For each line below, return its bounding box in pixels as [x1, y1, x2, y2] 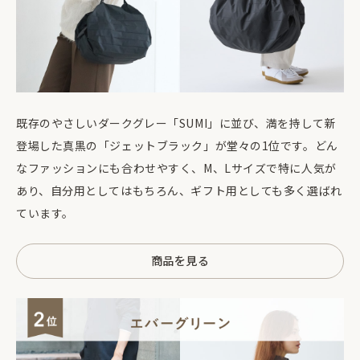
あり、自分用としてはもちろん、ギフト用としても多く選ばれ [16, 182, 342, 198]
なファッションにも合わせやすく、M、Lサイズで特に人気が [16, 159, 337, 176]
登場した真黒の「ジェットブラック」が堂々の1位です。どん [16, 137, 338, 153]
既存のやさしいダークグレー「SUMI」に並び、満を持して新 [16, 114, 337, 131]
